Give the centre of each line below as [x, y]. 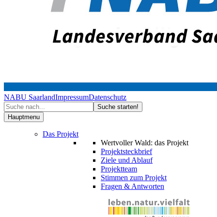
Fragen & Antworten [132, 186]
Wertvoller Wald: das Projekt [145, 143]
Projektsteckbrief [126, 151]
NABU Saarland [30, 97]
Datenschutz [108, 97]
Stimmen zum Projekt [134, 178]
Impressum [72, 97]
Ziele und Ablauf [127, 160]
